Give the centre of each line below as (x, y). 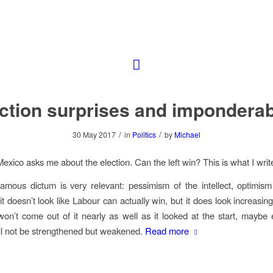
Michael (187, 134)
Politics (144, 134)
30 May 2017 (94, 134)
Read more (167, 231)
